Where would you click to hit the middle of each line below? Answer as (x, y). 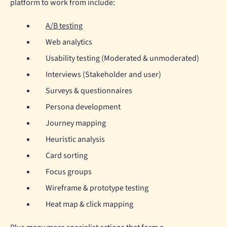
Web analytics (69, 42)
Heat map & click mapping (89, 204)
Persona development (83, 107)
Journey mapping (76, 123)
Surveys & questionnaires (89, 91)
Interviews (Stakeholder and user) (103, 75)
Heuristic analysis (75, 140)
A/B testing (64, 26)
